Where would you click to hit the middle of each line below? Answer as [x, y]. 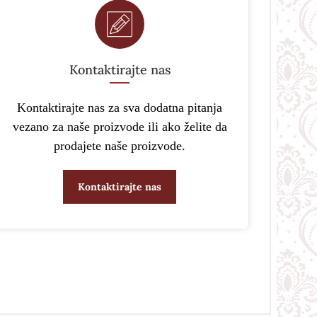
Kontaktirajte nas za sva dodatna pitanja [120, 108]
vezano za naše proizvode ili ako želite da [120, 127]
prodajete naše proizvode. [120, 146]
